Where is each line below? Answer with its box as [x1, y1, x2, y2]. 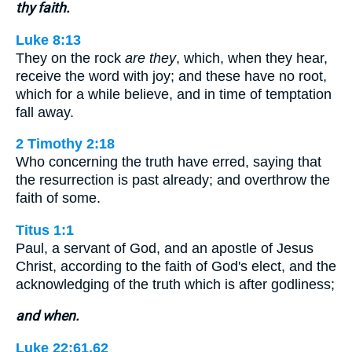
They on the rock [16, 49, 125, 66]
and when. [16, 308, 79, 324]
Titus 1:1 [16, 222, 74, 238]
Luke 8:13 [16, 31, 81, 48]
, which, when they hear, [176, 49, 328, 66]
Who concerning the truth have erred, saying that [16, 154, 321, 170]
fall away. [16, 104, 74, 120]
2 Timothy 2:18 [16, 136, 115, 152]
